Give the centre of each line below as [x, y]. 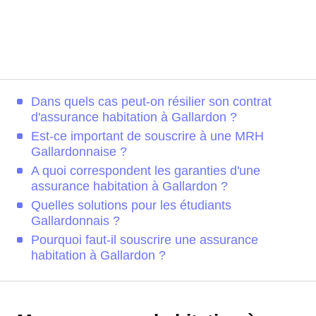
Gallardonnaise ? [79, 152]
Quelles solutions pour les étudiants [131, 205]
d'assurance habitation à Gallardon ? [134, 117]
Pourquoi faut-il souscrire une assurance [145, 240]
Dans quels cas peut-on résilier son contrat [151, 102]
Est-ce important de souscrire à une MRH [147, 136]
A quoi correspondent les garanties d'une [146, 171]
